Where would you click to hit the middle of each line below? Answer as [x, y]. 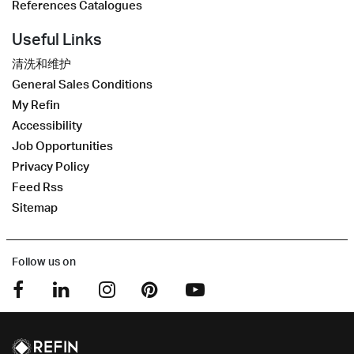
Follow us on [44, 262]
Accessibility [47, 126]
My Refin [36, 105]
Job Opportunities [62, 146]
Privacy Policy [51, 167]
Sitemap [35, 208]
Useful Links [57, 40]
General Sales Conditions [82, 85]
